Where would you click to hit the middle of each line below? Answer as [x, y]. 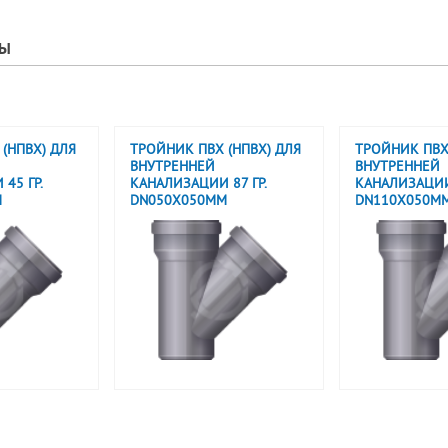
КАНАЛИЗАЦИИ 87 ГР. [198, 184]
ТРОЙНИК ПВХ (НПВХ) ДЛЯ [215, 150]
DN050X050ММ [178, 201]
